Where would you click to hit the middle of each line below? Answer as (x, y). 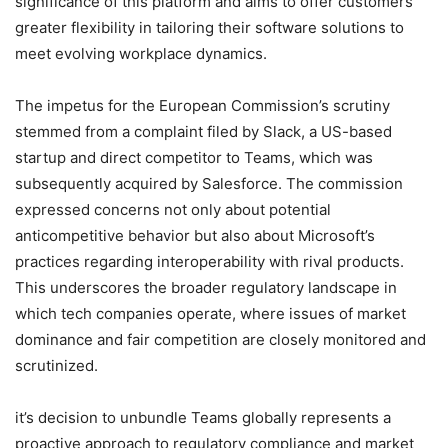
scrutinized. (56, 366)
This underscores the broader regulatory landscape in (206, 288)
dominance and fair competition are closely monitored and (220, 340)
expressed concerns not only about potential (173, 210)
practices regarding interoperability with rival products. (209, 262)
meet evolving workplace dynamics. (141, 54)
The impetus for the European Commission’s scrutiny (202, 106)
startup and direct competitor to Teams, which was (194, 158)
